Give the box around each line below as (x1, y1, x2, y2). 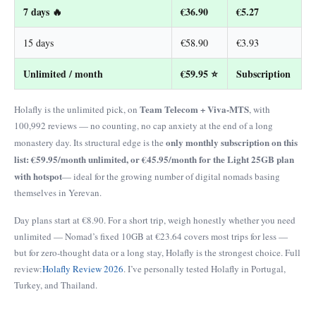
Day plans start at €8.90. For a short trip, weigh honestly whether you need (14, 214, 296, 227)
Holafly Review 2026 (42, 262, 123, 276)
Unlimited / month (23, 66, 103, 82)
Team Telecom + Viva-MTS (140, 102, 249, 116)
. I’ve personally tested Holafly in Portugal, (123, 262, 286, 276)
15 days (23, 36, 54, 50)
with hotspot (14, 169, 62, 183)
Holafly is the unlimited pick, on (14, 103, 140, 116)
